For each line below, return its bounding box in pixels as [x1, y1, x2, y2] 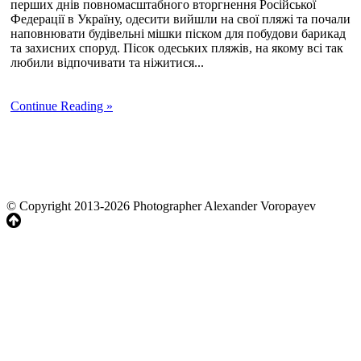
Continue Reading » [10, 98, 113, 113]
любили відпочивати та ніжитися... [10, 55, 204, 69]
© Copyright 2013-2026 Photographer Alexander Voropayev [6, 198, 316, 213]
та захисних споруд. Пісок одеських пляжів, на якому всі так [10, 40, 343, 55]
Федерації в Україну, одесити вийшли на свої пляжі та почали [10, 11, 351, 26]
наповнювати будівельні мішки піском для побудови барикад [10, 26, 346, 40]
